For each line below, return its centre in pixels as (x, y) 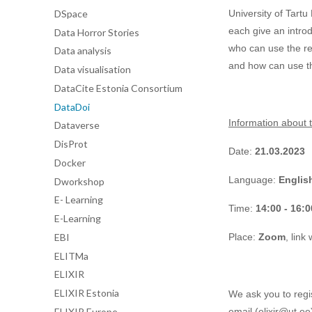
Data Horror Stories (97, 32)
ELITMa (71, 256)
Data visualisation (93, 69)
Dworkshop (79, 181)
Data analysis (83, 51)
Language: (253, 180)
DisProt (71, 144)
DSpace (71, 13)
